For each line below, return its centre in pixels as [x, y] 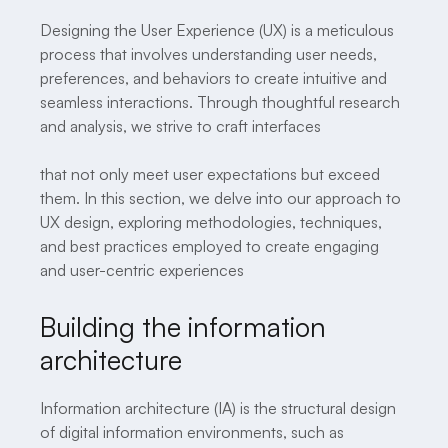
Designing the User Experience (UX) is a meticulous [217, 29]
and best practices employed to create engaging [209, 245]
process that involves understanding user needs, [208, 53]
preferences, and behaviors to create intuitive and [213, 77]
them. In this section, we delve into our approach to [220, 197]
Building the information [183, 326]
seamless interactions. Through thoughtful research [220, 101]
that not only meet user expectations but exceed [210, 173]
